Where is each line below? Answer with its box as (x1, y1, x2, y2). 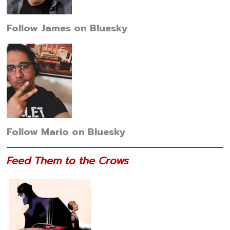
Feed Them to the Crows (7, 153, 129, 169)
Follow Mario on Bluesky (7, 124, 126, 139)
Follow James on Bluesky (7, 21, 128, 35)
